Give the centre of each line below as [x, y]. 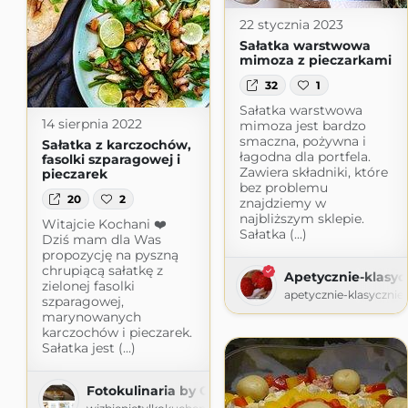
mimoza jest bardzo [302, 125]
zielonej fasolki [88, 286]
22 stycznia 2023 [291, 25]
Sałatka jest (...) [88, 347]
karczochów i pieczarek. [117, 332]
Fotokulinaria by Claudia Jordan [194, 390]
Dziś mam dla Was [101, 239]
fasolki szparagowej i [111, 160]
